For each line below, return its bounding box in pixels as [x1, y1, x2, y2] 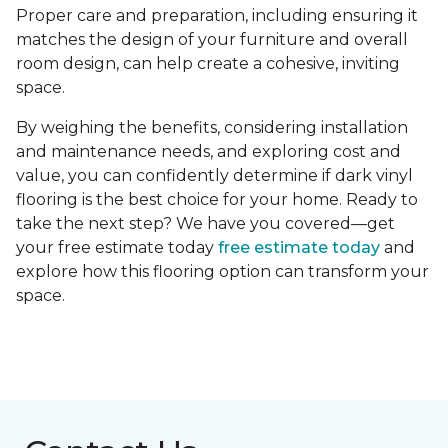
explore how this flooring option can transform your [16, 262, 429, 282]
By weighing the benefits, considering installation [16, 118, 408, 138]
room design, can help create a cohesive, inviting [16, 54, 400, 74]
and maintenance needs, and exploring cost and [16, 142, 401, 162]
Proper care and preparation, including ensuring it [16, 6, 418, 26]
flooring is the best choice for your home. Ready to [16, 190, 418, 210]
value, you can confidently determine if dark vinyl [16, 166, 413, 186]
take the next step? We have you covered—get [16, 214, 395, 234]
